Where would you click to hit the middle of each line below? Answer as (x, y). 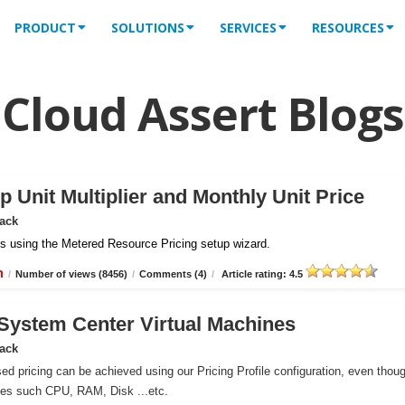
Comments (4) (173, 274)
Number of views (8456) (71, 274)
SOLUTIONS (148, 28)
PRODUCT (45, 28)
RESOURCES (348, 28)
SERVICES (248, 28)
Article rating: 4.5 (262, 274)
